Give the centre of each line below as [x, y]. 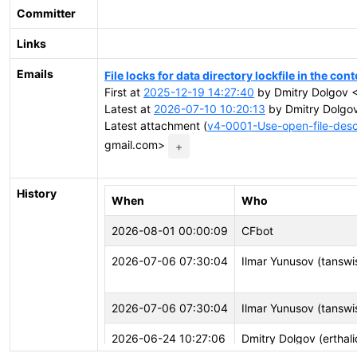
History [37, 193]
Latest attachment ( [156, 125]
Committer [46, 13]
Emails [35, 74]
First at [124, 92]
